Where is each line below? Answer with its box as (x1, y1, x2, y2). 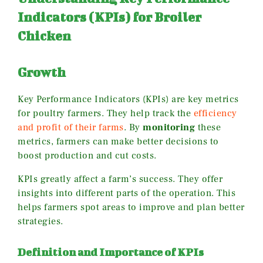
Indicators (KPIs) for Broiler (18, 9, 201, 25)
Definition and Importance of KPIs (18, 246, 204, 259)
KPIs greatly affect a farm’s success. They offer (18, 173, 222, 186)
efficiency (193, 107, 237, 120)
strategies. (18, 215, 63, 228)
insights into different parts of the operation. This (18, 187, 235, 200)
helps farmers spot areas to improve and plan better (18, 201, 245, 214)
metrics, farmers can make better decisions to (18, 136, 219, 148)
